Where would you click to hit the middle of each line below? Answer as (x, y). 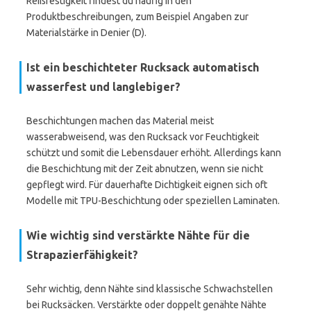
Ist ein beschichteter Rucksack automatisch (143, 67)
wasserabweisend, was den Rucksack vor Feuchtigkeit (143, 137)
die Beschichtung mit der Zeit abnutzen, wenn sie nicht (145, 169)
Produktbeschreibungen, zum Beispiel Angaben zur (137, 17)
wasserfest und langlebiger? (103, 87)
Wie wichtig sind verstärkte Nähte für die (138, 235)
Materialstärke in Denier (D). (86, 33)
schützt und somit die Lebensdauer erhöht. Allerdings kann (154, 153)
